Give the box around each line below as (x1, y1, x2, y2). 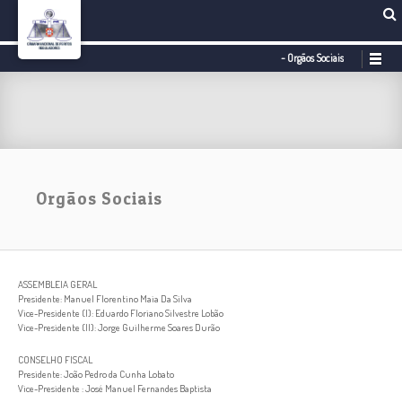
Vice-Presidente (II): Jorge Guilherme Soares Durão (18, 320, 220, 335)
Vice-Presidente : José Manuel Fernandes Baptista (18, 381, 212, 396)
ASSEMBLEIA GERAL (18, 277, 97, 292)
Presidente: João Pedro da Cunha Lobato (18, 367, 174, 381)
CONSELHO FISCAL (18, 353, 92, 367)
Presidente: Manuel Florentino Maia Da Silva (18, 292, 192, 306)
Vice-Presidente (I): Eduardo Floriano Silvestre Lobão (18, 306, 223, 320)
